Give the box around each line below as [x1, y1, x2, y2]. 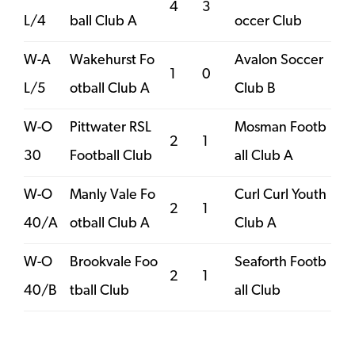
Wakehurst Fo [70, 52, 155, 68]
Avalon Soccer [235, 52, 323, 68]
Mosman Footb [235, 120, 326, 136]
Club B [235, 81, 276, 97]
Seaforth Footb [235, 254, 326, 270]
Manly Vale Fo [70, 187, 155, 203]
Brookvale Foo [70, 254, 158, 270]
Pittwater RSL [70, 120, 151, 136]
